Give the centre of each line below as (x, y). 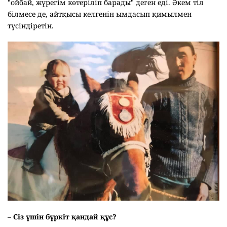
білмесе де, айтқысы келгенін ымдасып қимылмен (100, 14)
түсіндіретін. (31, 26)
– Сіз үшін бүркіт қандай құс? (63, 216)
